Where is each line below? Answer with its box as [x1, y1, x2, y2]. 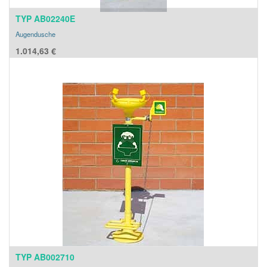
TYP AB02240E [15, 13, 75, 24]
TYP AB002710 [15, 251, 74, 263]
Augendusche [15, 29, 55, 39]
